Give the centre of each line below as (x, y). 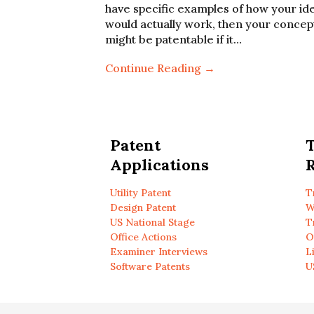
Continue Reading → (160, 68)
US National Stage (152, 222)
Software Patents (150, 266)
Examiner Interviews (158, 252)
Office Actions (143, 237)
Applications (159, 165)
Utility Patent (140, 193)
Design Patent (143, 207)
